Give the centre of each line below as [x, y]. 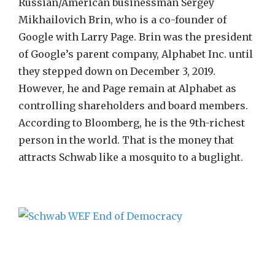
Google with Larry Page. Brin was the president [135, 37]
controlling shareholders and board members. [133, 106]
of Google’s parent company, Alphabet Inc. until [136, 54]
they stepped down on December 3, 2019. [117, 71]
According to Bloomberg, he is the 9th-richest [132, 123]
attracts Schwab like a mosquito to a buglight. [131, 157]
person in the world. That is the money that [126, 140]
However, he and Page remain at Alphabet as [127, 88]
